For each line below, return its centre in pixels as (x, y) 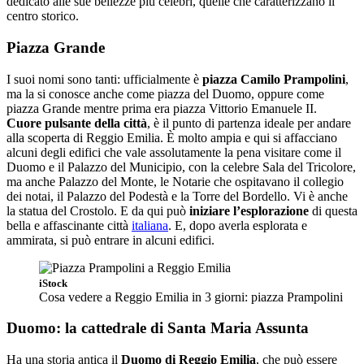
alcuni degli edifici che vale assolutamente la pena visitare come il (174, 152)
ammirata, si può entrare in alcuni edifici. (110, 240)
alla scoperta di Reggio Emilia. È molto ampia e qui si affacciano (172, 137)
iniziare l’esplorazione (249, 210)
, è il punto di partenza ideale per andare (249, 123)
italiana (150, 225)
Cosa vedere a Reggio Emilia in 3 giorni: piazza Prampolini (191, 297)
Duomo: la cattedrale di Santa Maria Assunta (158, 328)
